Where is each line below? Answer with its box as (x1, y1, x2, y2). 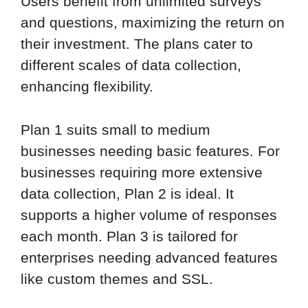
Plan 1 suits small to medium (21, 121, 210, 137)
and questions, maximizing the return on (21, 14, 285, 31)
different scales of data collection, (21, 57, 241, 74)
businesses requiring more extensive (21, 164, 263, 180)
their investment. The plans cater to (21, 36, 253, 52)
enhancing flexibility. (21, 78, 153, 95)
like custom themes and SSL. (21, 270, 213, 287)
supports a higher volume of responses (21, 206, 277, 223)
